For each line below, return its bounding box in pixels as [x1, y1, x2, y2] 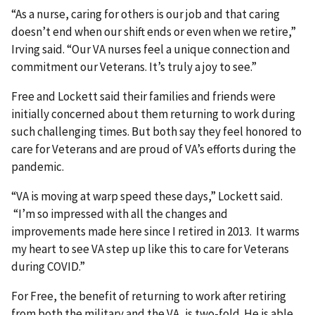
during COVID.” [11, 259, 85, 275]
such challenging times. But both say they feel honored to [11, 124, 302, 140]
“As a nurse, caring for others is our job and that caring [11, 6, 280, 22]
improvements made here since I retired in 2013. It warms [11, 224, 300, 240]
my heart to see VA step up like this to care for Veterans [11, 241, 289, 257]
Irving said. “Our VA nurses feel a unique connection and [11, 41, 290, 58]
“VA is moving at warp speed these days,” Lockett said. [11, 188, 283, 205]
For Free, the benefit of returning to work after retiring [11, 288, 286, 304]
